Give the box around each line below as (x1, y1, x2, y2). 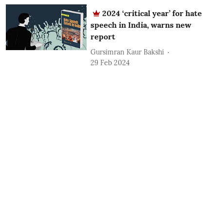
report (91, 32, 116, 42)
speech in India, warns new (91, 20, 192, 30)
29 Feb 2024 (91, 58, 130, 68)
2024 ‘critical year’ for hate (102, 8, 202, 18)
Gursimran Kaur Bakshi (91, 47, 164, 56)
